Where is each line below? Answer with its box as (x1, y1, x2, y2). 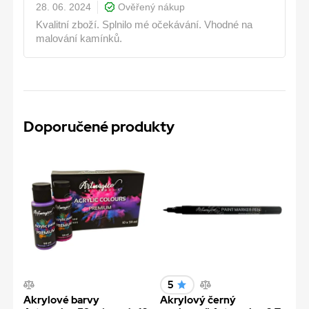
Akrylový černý (159, 292, 236, 307)
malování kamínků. (36, 32, 123, 44)
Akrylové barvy (23, 292, 99, 307)
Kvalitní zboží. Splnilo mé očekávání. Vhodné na (36, 19, 253, 30)
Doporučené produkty (23, 117, 175, 136)
